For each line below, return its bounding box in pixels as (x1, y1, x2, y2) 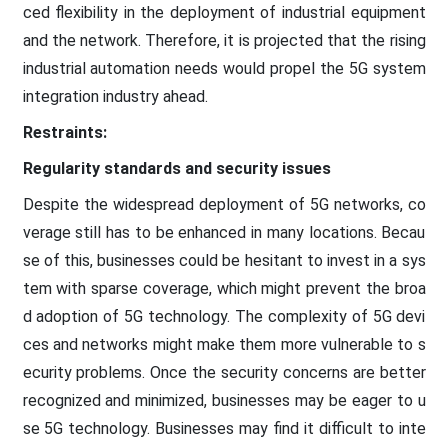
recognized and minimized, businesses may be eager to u (22, 390, 426, 410)
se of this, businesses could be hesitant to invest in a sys (22, 250, 426, 270)
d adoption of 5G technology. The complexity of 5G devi (22, 306, 426, 326)
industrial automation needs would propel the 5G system (22, 58, 426, 78)
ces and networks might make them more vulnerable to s (22, 334, 426, 354)
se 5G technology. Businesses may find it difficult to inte (22, 418, 426, 438)
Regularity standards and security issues (22, 158, 331, 178)
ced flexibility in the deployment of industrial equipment (22, 2, 426, 22)
